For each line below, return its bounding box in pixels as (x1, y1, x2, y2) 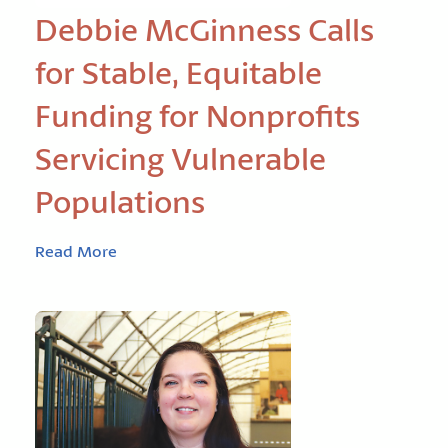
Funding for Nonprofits (35, 95, 360, 136)
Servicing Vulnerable (35, 138, 326, 179)
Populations (35, 181, 205, 222)
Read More (35, 240, 117, 261)
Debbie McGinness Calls (35, 9, 374, 50)
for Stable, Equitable (35, 52, 322, 93)
